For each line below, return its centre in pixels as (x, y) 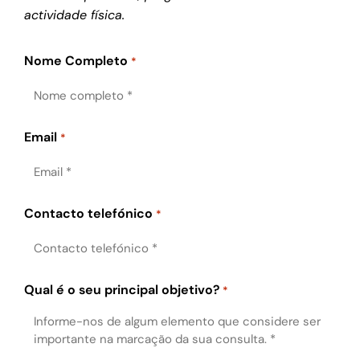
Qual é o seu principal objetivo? (122, 290)
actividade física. (75, 15)
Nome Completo (76, 61)
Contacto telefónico (89, 214)
